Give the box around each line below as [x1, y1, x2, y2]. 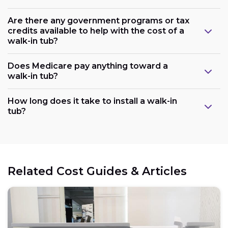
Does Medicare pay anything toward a [8, 61, 168, 71]
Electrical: [28, 147, 71, 157]
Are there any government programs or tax [8, 15, 189, 25]
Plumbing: [28, 90, 72, 100]
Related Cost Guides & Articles [8, 164, 187, 178]
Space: [28, 204, 57, 214]
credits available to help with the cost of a [8, 25, 184, 36]
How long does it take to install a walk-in [8, 96, 177, 106]
